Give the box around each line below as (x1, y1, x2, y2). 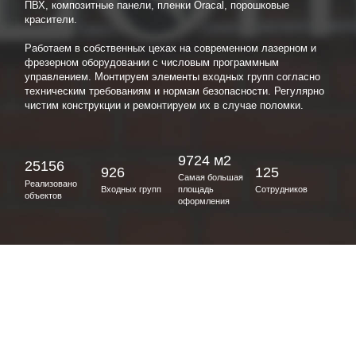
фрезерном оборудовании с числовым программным (24, 56, 279, 69)
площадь (177, 184, 214, 195)
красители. (24, 14, 77, 26)
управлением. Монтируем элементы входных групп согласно (24, 71, 320, 83)
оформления (177, 196, 230, 207)
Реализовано (24, 178, 77, 188)
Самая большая (177, 172, 243, 183)
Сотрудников (254, 184, 308, 195)
